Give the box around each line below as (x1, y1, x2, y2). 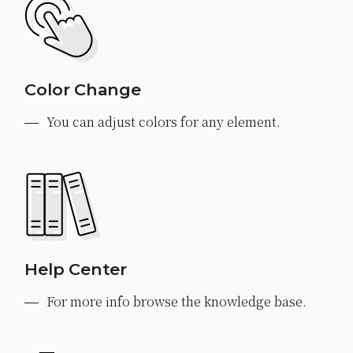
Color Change (24, 79, 141, 99)
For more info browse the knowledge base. (46, 292, 307, 311)
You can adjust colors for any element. (46, 112, 281, 131)
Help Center (24, 259, 128, 280)
